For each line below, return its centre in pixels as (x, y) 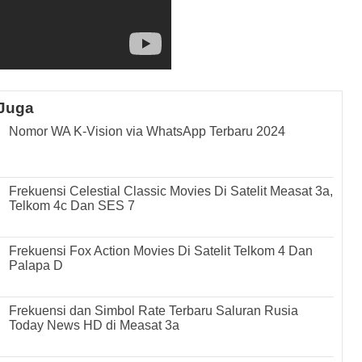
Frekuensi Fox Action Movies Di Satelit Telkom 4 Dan (161, 250)
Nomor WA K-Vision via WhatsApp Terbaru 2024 (147, 131)
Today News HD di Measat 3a (95, 325)
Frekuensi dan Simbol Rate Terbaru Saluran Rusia (154, 310)
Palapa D (36, 265)
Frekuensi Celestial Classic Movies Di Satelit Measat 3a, (171, 191)
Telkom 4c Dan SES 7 (72, 205)
